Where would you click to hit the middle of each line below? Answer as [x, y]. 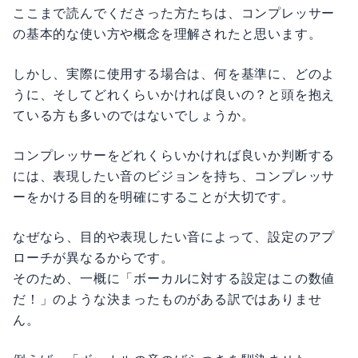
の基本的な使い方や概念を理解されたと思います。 [167, 34]
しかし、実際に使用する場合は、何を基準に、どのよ [174, 74]
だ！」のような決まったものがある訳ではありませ [167, 299]
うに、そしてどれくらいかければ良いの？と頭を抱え [174, 94]
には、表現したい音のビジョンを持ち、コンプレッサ [174, 176]
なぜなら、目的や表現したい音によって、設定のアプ [174, 237]
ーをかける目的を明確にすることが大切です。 [154, 197]
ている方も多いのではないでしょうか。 [134, 115]
